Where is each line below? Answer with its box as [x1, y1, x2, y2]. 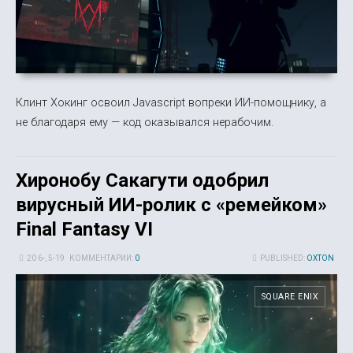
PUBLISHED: [259, 254, 307, 263]
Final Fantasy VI [16, 218, 153, 241]
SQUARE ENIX [261, 292, 318, 303]
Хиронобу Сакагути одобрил [16, 169, 269, 192]
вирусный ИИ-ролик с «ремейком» [16, 194, 327, 217]
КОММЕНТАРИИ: [69, 254, 136, 263]
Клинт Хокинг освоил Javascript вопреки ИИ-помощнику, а [16, 95, 326, 110]
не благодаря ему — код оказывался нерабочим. [16, 115, 273, 130]
